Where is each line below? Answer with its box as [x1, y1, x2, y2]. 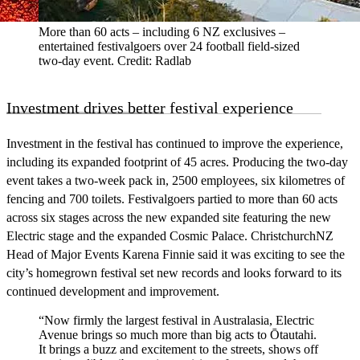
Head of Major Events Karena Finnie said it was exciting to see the [6, 247, 345, 261]
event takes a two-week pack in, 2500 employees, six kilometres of [6, 173, 345, 187]
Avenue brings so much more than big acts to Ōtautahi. [39, 327, 317, 342]
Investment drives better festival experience [6, 98, 293, 117]
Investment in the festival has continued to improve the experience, [6, 136, 343, 150]
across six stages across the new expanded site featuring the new [6, 210, 331, 224]
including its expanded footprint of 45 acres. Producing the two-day [6, 154, 348, 169]
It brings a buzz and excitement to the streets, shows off [39, 342, 318, 356]
